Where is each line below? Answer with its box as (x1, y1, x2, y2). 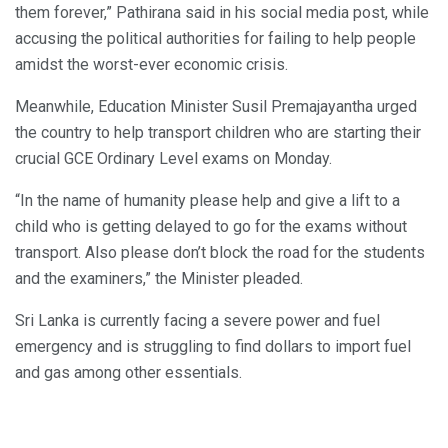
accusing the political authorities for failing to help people (15, 28, 416, 48)
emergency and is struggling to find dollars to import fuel (15, 336, 411, 356)
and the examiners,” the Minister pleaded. (15, 268, 303, 288)
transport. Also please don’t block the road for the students (15, 242, 425, 262)
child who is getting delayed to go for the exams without (15, 216, 407, 236)
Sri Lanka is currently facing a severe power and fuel (15, 310, 380, 330)
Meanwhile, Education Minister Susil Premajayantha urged (15, 96, 417, 116)
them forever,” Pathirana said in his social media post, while (15, 2, 429, 22)
